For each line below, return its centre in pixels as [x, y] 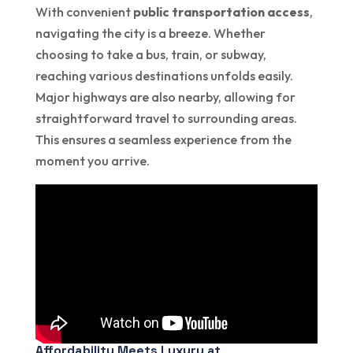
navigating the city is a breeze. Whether [150, 33]
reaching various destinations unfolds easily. [164, 75]
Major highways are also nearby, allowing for [165, 97]
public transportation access [221, 11]
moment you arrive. [92, 160]
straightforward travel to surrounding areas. [166, 118]
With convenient [84, 11]
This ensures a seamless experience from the [163, 139]
